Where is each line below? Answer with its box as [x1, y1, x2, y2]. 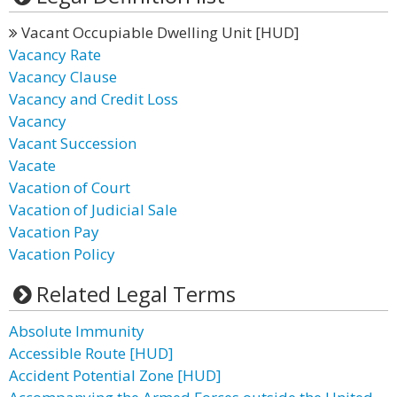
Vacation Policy [9, 244, 115, 264]
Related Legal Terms [35, 279, 236, 308]
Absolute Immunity [9, 321, 144, 341]
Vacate [9, 155, 56, 175]
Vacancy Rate [9, 44, 101, 65]
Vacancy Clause [9, 66, 117, 87]
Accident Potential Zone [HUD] [9, 365, 222, 385]
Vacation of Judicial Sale [9, 199, 177, 220]
